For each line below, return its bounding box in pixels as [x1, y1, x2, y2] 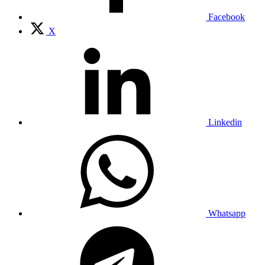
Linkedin [208, 117, 242, 127]
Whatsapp [208, 208, 245, 218]
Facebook [208, 11, 245, 22]
